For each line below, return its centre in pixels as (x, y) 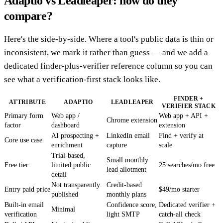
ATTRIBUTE (27, 102)
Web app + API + (183, 116)
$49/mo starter (179, 190)
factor (13, 125)
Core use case (23, 140)
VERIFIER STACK (189, 106)
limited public (71, 165)
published (65, 195)
